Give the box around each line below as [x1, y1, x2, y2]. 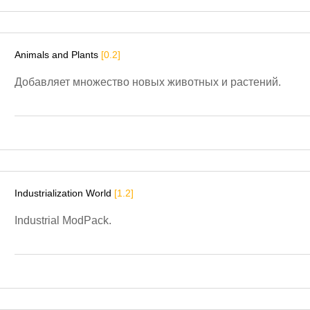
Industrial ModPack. [15, 214, 111, 226]
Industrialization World [15, 187, 114, 199]
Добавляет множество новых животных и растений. [15, 75, 281, 88]
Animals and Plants [15, 48, 101, 60]
